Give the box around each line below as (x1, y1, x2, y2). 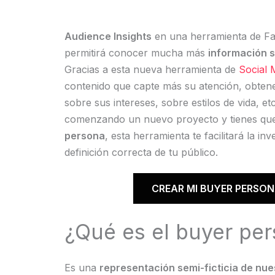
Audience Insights (64, 30, 152, 42)
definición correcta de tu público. (64, 146, 218, 158)
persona (64, 130, 105, 142)
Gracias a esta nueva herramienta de (64, 63, 239, 76)
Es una (64, 261, 99, 274)
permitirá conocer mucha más (64, 47, 208, 59)
